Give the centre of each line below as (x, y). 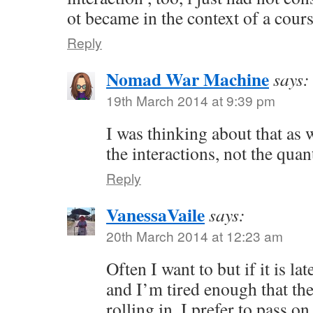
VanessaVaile (155, 215)
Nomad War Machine (188, 79)
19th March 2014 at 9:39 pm (191, 101)
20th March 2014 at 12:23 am (195, 236)
